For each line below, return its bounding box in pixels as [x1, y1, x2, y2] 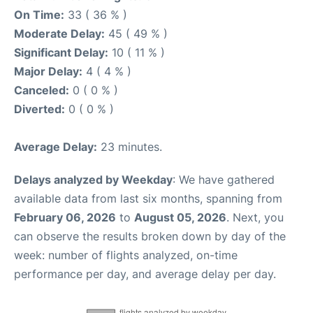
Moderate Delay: [14, 26, 105, 41]
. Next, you [226, 210, 284, 224]
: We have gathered [173, 172, 275, 187]
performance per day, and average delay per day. [14, 266, 276, 281]
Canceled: [14, 82, 69, 97]
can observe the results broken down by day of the [14, 228, 286, 243]
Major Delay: [14, 64, 82, 78]
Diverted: [14, 101, 65, 116]
